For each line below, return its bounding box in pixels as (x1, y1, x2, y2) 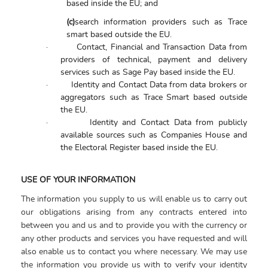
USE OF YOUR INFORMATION (21, 176, 135, 184)
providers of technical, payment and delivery (60, 56, 247, 64)
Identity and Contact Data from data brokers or (71, 81, 248, 89)
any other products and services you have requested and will (21, 234, 247, 243)
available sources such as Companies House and (60, 131, 247, 139)
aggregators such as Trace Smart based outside (60, 93, 247, 102)
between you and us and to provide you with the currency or (21, 221, 247, 230)
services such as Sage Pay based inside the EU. (60, 68, 236, 77)
